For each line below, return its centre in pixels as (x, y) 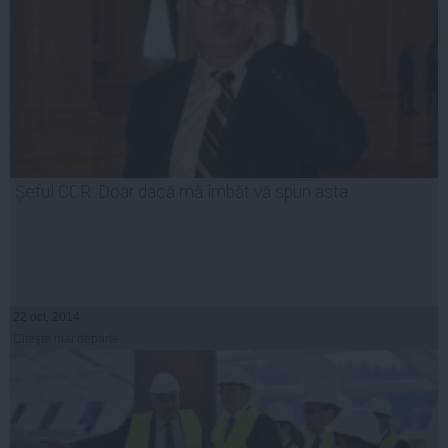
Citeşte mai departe (66, 338)
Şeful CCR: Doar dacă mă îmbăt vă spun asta (181, 191)
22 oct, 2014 (46, 316)
